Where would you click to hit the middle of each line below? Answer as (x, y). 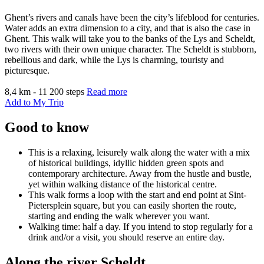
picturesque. (27, 71)
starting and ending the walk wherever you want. (121, 216)
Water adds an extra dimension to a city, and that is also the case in (128, 28)
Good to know (47, 127)
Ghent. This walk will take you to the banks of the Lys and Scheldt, (130, 39)
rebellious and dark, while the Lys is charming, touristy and (114, 60)
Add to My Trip (34, 103)
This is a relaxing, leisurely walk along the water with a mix (139, 152)
